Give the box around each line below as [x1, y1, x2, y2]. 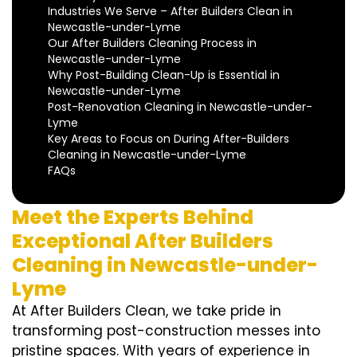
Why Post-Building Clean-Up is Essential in [48, 67, 280, 84]
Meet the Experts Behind [12, 204, 253, 231]
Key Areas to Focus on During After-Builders [48, 131, 289, 147]
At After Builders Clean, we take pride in [12, 301, 281, 321]
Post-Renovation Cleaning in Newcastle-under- [48, 99, 312, 116]
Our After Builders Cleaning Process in [48, 35, 257, 52]
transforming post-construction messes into [12, 321, 320, 341]
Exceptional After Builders [12, 228, 273, 255]
